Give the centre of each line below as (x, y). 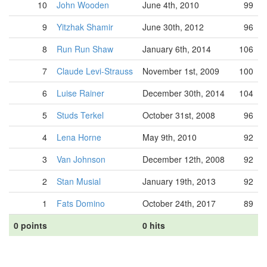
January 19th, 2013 (179, 181)
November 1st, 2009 (181, 71)
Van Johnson (81, 159)
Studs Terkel (80, 115)
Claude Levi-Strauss (95, 71)
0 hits (154, 225)
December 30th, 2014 (184, 93)
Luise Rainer (80, 93)
